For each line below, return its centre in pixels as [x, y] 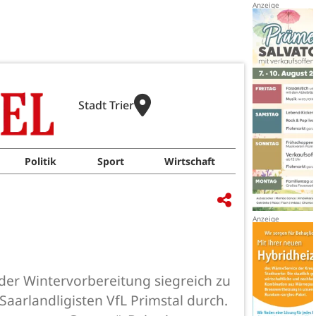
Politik [40, 161]
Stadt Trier [106, 105]
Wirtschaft [190, 161]
